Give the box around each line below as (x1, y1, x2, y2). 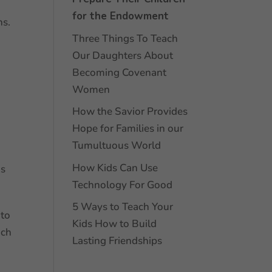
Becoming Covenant (72, 65, 167, 80)
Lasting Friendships (72, 234, 163, 248)
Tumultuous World (72, 138, 161, 152)
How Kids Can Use (72, 160, 158, 175)
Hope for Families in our (72, 121, 184, 135)
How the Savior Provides (72, 104, 188, 118)
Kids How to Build (72, 217, 157, 231)
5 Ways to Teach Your (72, 200, 174, 214)
